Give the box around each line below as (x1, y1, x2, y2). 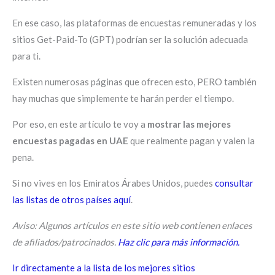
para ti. (12, 50, 41, 61)
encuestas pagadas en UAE (12, 134, 128, 146)
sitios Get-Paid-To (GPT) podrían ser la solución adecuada (12, 33, 248, 45)
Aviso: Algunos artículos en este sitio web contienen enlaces (12, 219, 252, 231)
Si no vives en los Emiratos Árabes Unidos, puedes (12, 177, 215, 188)
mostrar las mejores (147, 118, 231, 130)
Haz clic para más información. (118, 236, 239, 247)
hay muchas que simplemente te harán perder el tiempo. (12, 92, 234, 104)
